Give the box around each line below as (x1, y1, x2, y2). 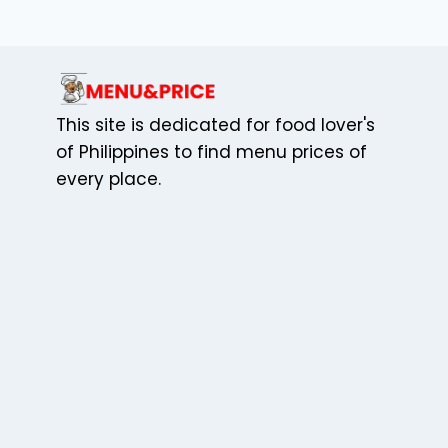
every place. (56, 167, 161, 192)
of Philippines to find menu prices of (56, 140, 367, 165)
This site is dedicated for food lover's (56, 113, 375, 138)
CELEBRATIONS (170, 11, 285, 31)
